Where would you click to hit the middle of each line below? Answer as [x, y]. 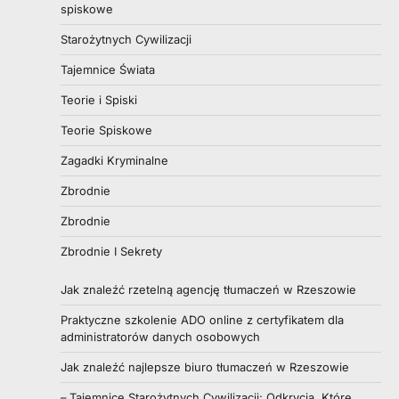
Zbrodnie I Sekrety [111, 251]
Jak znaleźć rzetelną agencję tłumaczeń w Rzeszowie [208, 289]
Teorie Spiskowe [106, 130]
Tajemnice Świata [108, 69]
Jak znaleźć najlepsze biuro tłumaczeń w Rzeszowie [205, 366]
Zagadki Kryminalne [114, 160]
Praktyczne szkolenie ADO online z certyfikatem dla [202, 319]
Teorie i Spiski [99, 99]
